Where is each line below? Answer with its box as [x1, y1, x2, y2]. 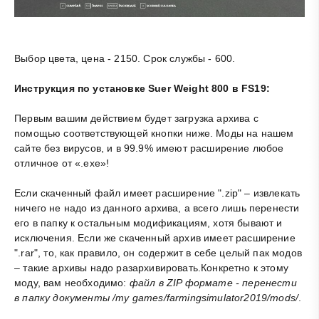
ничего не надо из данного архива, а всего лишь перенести [14, 202, 300, 214]
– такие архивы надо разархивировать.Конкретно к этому [14, 261, 288, 273]
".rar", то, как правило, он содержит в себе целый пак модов [14, 246, 302, 258]
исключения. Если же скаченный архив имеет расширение [14, 231, 296, 244]
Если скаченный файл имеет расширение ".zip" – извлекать [14, 187, 300, 199]
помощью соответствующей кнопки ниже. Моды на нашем [14, 127, 294, 139]
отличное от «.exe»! [14, 157, 110, 169]
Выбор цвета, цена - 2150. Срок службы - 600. [14, 52, 236, 64]
